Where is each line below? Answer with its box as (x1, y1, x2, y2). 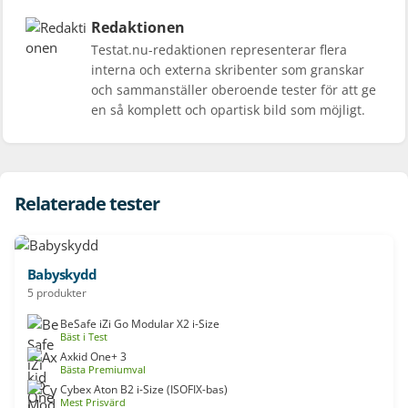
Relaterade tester (15, 191, 160, 217)
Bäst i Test (60, 331, 107, 344)
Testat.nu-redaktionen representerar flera (91, 41, 347, 59)
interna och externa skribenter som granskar (91, 61, 364, 79)
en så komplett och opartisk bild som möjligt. (91, 101, 365, 119)
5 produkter (27, 285, 87, 301)
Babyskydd (27, 265, 97, 284)
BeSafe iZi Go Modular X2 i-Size (60, 316, 219, 332)
